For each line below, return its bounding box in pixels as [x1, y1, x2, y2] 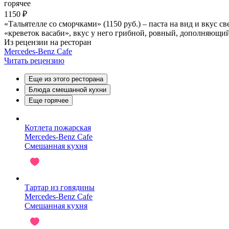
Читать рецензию [4, 56, 64, 65]
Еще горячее [29, 96, 68, 104]
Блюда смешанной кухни [29, 85, 106, 94]
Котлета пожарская [25, 123, 91, 132]
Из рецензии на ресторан [4, 37, 91, 47]
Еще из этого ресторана [29, 75, 103, 83]
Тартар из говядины [25, 182, 95, 192]
